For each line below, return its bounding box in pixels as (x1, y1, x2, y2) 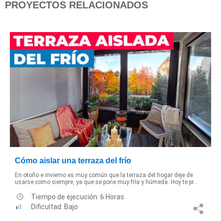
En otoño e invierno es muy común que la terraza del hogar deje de (15, 171, 193, 179)
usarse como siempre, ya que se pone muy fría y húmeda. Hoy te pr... (15, 178, 198, 185)
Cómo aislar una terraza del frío (15, 156, 131, 165)
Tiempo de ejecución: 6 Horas (31, 192, 124, 201)
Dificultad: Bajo (31, 202, 78, 211)
